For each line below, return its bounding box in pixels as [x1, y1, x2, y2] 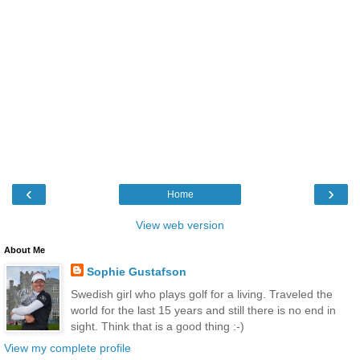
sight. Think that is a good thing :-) [70, 319, 244, 333]
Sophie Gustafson [86, 265, 186, 279]
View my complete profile [4, 341, 131, 354]
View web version [136, 219, 224, 232]
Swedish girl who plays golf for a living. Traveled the [70, 287, 333, 301]
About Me [4, 245, 45, 256]
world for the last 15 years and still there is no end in [70, 303, 336, 317]
